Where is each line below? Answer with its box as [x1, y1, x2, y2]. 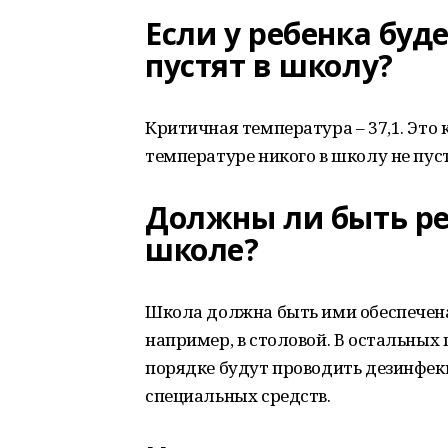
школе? [145, 229, 259, 270]
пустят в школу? [145, 45, 393, 86]
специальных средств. [145, 384, 331, 407]
